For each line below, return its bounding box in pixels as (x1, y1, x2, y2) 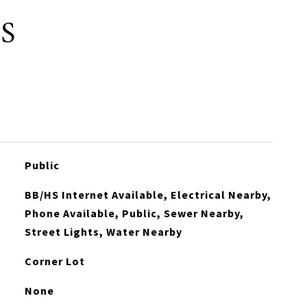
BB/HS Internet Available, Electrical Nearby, (24, 188, 271, 201)
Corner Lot (24, 254, 85, 268)
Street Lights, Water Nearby (24, 225, 182, 238)
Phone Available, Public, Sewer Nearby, (24, 206, 244, 220)
